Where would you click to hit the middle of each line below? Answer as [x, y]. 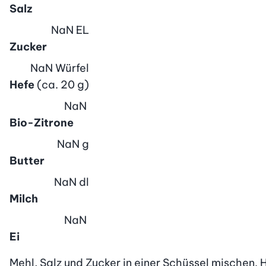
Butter [27, 160]
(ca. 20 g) [63, 84]
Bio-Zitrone [42, 122]
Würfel [72, 68]
